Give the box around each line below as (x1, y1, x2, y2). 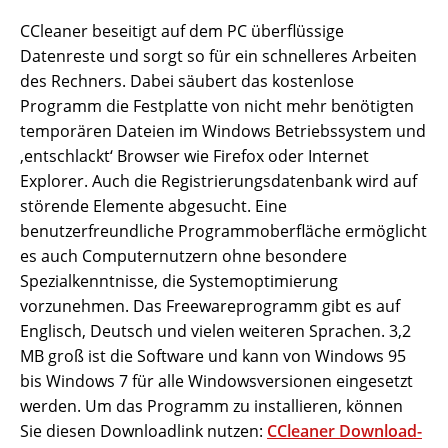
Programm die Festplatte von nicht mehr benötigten (20, 95, 414, 118)
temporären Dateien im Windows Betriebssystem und (20, 120, 426, 143)
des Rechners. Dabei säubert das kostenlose (20, 70, 354, 93)
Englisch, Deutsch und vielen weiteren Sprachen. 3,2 (20, 320, 411, 343)
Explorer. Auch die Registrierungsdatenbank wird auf (20, 170, 417, 193)
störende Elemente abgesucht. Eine (20, 195, 287, 218)
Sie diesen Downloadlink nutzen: (20, 420, 267, 443)
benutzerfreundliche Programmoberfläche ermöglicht (20, 220, 427, 243)
